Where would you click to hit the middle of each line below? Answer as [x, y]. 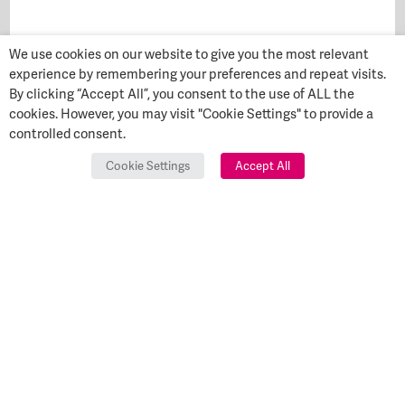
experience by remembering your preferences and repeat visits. [198, 74]
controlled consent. [67, 133]
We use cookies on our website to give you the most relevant [189, 54]
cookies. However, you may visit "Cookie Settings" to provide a [191, 113]
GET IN [315, 313]
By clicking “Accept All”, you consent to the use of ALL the [182, 94]
